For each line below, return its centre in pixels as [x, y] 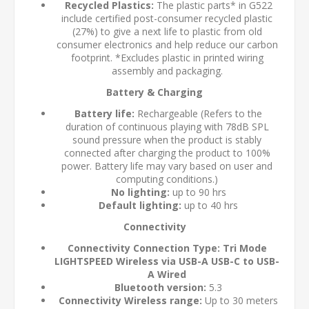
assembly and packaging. [167, 71]
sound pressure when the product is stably [167, 140]
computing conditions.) [167, 179]
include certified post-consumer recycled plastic [167, 19]
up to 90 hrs [198, 192]
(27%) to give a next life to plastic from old [167, 32]
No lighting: [140, 192]
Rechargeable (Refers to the [198, 114]
